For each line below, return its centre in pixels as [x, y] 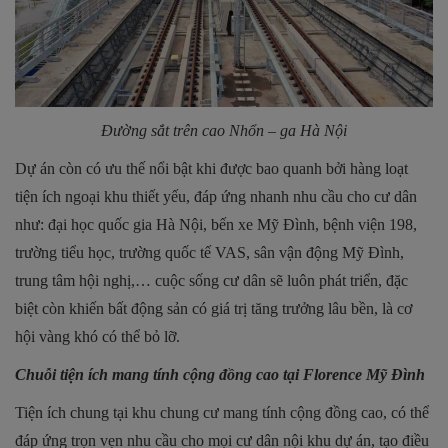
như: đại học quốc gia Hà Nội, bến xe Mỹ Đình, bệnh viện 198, [216, 224]
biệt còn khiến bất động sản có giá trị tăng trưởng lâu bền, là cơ [213, 308]
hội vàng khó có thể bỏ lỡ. [97, 336]
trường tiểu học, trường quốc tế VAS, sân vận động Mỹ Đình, [209, 252]
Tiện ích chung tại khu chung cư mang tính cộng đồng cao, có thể [222, 412]
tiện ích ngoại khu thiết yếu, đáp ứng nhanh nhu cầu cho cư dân [216, 196]
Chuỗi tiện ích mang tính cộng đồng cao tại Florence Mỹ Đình [220, 374]
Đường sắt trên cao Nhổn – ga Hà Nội [224, 130]
